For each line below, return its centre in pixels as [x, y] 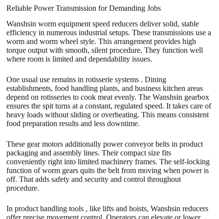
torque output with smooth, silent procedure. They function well [105, 50]
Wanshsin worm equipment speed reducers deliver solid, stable [103, 24]
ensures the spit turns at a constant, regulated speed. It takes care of [109, 106]
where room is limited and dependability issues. [79, 59]
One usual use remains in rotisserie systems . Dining [87, 80]
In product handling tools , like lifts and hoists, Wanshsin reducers [108, 209]
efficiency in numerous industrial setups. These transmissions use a [109, 33]
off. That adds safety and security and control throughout [94, 179]
